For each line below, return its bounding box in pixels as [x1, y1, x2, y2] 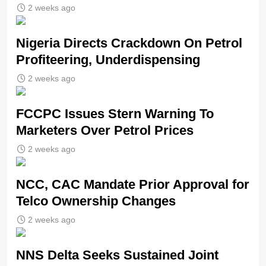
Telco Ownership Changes [16, 194, 176, 209]
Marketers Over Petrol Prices [16, 123, 197, 138]
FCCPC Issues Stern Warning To [16, 106, 214, 122]
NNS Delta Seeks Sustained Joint [16, 248, 218, 263]
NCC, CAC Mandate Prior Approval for [16, 177, 249, 192]
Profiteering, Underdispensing [16, 52, 200, 68]
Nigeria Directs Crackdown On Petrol [16, 36, 242, 51]
